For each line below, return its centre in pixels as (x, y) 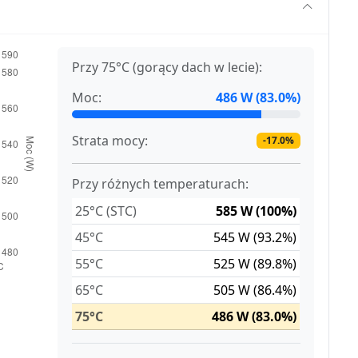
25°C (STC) (106, 211)
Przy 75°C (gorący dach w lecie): (167, 68)
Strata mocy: (110, 141)
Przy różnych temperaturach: (161, 184)
